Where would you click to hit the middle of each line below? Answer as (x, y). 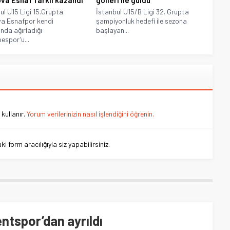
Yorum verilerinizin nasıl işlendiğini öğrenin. (90, 114)
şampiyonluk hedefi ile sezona (142, 21)
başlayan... (113, 30)
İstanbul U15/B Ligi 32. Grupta (143, 12)
